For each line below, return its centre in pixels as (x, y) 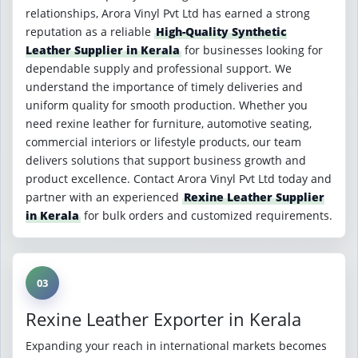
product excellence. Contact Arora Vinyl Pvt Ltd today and (179, 179)
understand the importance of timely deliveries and (164, 87)
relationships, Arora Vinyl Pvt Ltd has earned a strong (168, 13)
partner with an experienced (104, 197)
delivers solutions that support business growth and (166, 160)
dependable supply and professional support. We (159, 68)
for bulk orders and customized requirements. (207, 215)
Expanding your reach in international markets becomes (176, 346)
